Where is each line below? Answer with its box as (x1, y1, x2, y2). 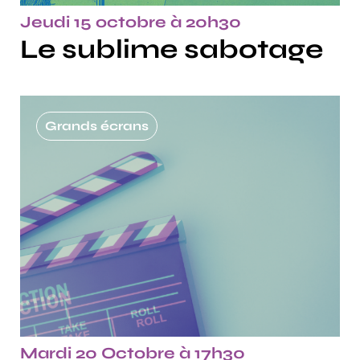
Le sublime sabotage (20, 32, 329, 65)
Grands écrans (45, 117, 149, 133)
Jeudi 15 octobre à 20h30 (20, 11, 241, 32)
